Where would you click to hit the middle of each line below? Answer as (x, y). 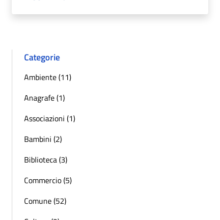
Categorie (42, 57)
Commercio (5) (48, 180)
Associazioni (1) (50, 119)
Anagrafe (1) (44, 98)
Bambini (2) (43, 139)
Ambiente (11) (48, 77)
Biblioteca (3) (46, 160)
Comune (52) (45, 201)
